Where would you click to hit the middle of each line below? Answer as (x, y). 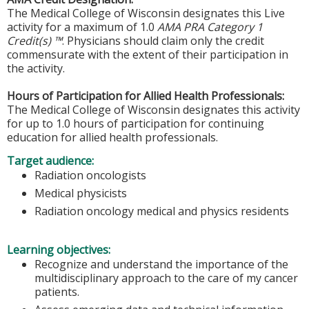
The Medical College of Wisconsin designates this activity (153, 110)
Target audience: (52, 161)
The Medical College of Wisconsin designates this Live (146, 13)
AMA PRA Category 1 (210, 27)
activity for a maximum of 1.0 (82, 27)
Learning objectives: (60, 250)
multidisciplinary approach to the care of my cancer (166, 278)
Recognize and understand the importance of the (161, 265)
